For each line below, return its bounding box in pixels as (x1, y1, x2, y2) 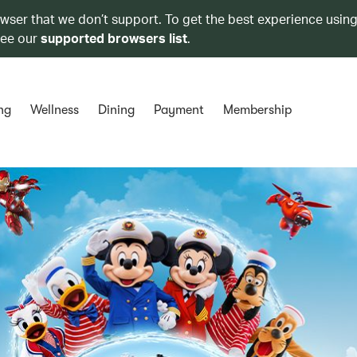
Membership (222, 103, 292, 117)
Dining (97, 103, 135, 117)
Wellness (29, 103, 79, 117)
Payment (153, 103, 204, 117)
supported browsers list (41, 29, 187, 46)
